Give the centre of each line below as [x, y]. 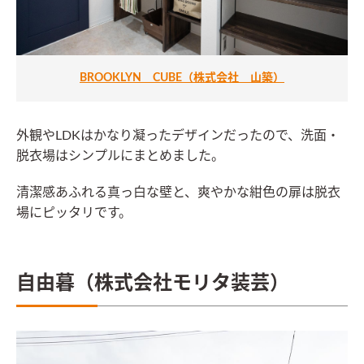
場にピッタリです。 [74, 213]
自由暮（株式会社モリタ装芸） [153, 284]
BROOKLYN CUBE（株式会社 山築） [182, 78]
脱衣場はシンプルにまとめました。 [120, 156]
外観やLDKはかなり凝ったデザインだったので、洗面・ [178, 136]
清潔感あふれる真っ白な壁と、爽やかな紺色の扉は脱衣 [178, 193]
